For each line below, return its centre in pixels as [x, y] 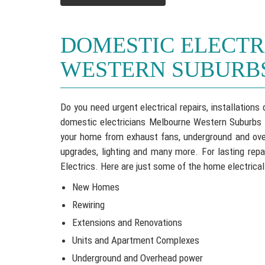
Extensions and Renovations [127, 222]
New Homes [96, 187]
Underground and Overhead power [138, 258]
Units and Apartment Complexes [136, 240]
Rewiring [88, 205]
